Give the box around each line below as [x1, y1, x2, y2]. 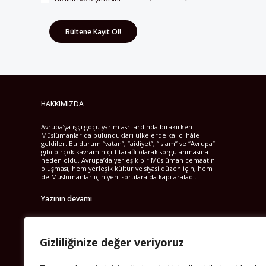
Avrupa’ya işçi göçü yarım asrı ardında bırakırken [41, 122, 193, 131]
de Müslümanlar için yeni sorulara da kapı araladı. [41, 172, 197, 181]
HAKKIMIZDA [41, 99, 84, 109]
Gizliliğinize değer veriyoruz [40, 235, 184, 249]
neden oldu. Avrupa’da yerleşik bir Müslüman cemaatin [41, 156, 216, 164]
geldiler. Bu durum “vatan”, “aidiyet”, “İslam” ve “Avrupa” [41, 139, 216, 148]
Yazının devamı [41, 194, 93, 204]
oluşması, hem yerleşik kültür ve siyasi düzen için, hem [41, 164, 213, 173]
